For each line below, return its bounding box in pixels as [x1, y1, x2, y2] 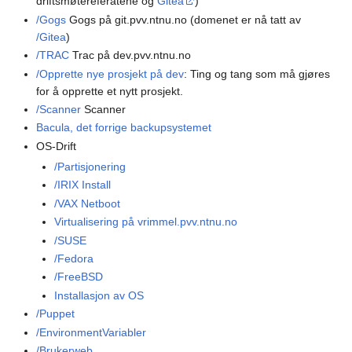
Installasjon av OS [53, 288, 144, 302]
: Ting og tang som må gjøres [184, 67, 331, 80]
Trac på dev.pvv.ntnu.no [69, 49, 192, 62]
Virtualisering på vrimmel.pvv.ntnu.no [53, 215, 237, 229]
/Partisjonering [53, 159, 126, 173]
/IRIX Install [53, 178, 111, 192]
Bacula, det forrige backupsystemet [36, 121, 212, 134]
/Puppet [36, 307, 75, 321]
